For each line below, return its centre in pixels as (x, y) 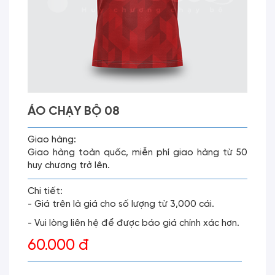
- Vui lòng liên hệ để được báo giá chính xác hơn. (134, 223)
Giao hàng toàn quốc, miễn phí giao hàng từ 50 (137, 153)
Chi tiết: (45, 192)
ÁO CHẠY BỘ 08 (74, 111)
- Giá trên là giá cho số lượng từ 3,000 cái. (121, 204)
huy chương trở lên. (69, 166)
